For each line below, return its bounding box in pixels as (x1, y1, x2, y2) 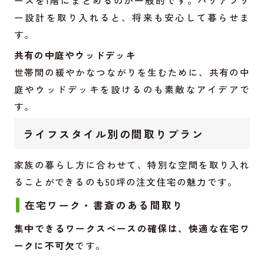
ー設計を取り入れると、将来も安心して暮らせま (14, 10, 250, 24)
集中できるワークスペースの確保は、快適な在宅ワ (14, 222, 250, 235)
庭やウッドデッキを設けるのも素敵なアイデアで (14, 82, 250, 95)
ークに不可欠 (14, 239, 75, 252)
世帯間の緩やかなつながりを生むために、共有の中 (14, 65, 250, 78)
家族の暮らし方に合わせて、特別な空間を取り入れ (14, 158, 250, 171)
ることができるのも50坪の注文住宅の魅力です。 (14, 175, 238, 189)
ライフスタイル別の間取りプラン (22, 126, 204, 141)
